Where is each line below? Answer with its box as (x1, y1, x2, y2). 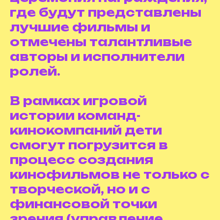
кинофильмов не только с (10, 167, 210, 182)
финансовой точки (10, 196, 157, 211)
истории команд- (10, 108, 140, 123)
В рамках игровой (10, 93, 147, 108)
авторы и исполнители (10, 49, 185, 64)
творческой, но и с (10, 182, 150, 196)
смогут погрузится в (10, 137, 168, 152)
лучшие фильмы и (10, 20, 150, 34)
